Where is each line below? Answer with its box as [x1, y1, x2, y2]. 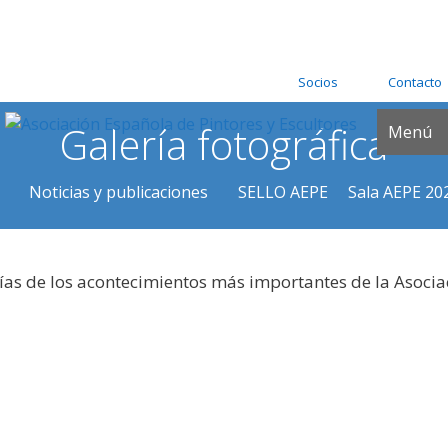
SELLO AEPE [238, 181, 328, 203]
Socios [298, 73, 338, 91]
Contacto [388, 73, 442, 91]
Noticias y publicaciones [29, 181, 208, 203]
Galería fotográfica [60, 117, 388, 172]
